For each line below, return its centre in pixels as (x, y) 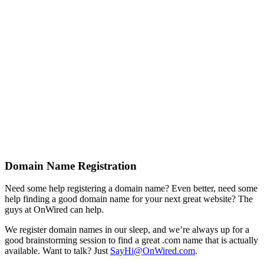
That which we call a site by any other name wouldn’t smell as (128, 34)
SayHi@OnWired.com (153, 251)
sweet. (17, 44)
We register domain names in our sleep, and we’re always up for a (127, 230)
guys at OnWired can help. (54, 210)
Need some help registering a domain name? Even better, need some (131, 189)
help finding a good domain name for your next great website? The (129, 199)
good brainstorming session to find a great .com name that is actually (131, 240)
